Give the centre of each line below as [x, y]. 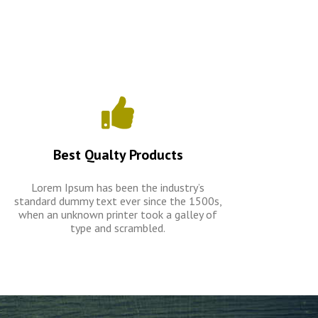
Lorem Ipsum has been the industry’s [118, 187]
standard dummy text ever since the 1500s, [118, 201]
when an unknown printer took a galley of [118, 214]
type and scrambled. [118, 228]
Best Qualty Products [118, 155]
